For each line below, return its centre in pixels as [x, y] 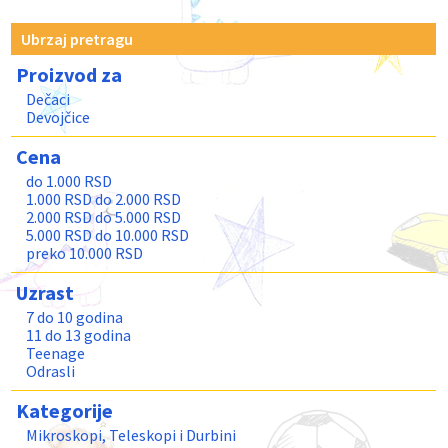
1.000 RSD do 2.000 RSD [104, 199]
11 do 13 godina [79, 335]
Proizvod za [69, 74]
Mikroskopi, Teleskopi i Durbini [131, 435]
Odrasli [51, 371]
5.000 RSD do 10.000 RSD [108, 235]
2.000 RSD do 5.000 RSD [104, 217]
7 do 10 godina [75, 317]
